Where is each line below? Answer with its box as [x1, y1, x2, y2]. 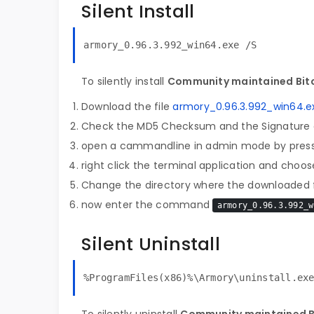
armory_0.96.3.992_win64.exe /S [83, 39, 257, 50]
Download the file [81, 100, 173, 114]
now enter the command [81, 198, 213, 212]
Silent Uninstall [81, 231, 220, 257]
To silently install [81, 74, 168, 88]
